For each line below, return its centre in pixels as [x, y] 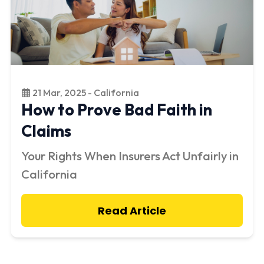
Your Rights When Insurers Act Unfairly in [130, 156]
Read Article [132, 210]
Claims [46, 131]
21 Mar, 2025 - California [85, 93]
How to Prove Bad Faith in [117, 110]
